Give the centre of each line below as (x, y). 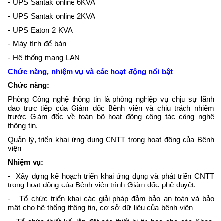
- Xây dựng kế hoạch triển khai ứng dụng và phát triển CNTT (111, 176)
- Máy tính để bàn (37, 43)
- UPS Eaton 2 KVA (40, 30)
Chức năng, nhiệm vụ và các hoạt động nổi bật (90, 71)
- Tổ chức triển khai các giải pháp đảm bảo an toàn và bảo (111, 198)
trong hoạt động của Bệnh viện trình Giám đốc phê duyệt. (102, 184)
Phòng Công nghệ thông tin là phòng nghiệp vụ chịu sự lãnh (111, 99)
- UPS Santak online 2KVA (52, 16)
